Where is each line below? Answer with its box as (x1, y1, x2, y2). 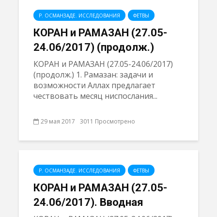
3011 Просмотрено (80, 117, 135, 125)
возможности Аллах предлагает (33, 80, 155, 91)
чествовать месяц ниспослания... (33, 91, 157, 101)
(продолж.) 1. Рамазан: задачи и (33, 69, 153, 80)
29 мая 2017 (41, 117, 75, 125)
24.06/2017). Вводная (33, 196, 143, 208)
